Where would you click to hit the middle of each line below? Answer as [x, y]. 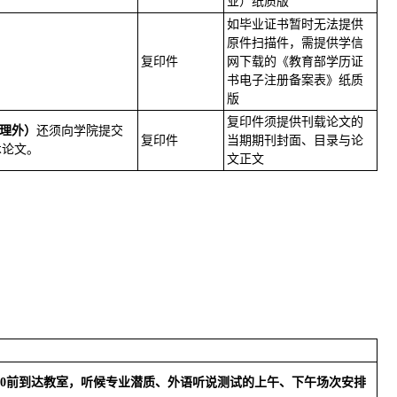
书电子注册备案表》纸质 [295, 80]
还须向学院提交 [80, 131]
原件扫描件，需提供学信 [295, 43]
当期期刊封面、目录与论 [295, 140]
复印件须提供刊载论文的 [295, 122]
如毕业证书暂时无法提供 [295, 24]
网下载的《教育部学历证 [295, 62]
